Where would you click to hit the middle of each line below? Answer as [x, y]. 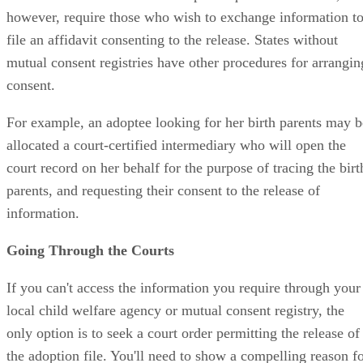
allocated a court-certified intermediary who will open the [176, 145]
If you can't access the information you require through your [184, 287]
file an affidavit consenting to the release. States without [172, 39]
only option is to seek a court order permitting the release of [183, 333]
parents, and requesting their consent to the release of [163, 190]
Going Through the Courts [90, 250]
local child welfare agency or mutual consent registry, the [175, 310]
